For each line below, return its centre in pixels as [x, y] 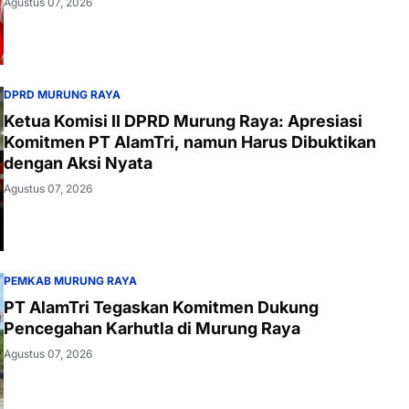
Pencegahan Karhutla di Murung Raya [152, 328]
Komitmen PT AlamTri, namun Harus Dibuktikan [122, 142]
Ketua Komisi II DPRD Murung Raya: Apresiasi [183, 121]
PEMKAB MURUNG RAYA [70, 280]
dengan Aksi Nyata [78, 163]
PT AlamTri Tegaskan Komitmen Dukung [161, 307]
